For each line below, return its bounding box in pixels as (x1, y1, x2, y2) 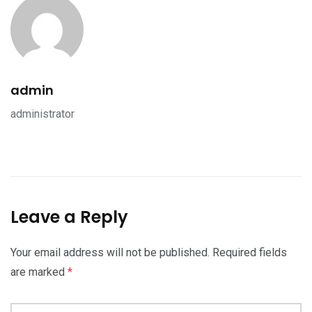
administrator (10, 107, 75, 120)
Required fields (212, 245, 287, 259)
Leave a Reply (10, 205, 128, 228)
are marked (10, 265, 68, 279)
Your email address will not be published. (10, 245, 210, 259)
